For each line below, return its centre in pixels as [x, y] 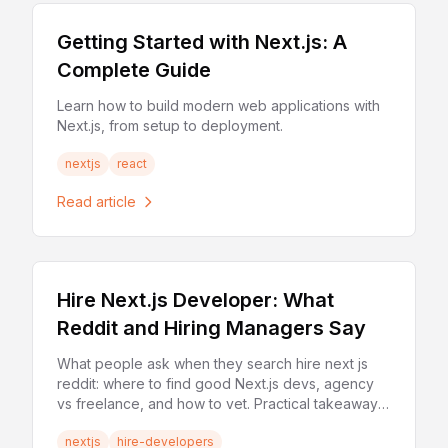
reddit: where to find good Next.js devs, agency [215, 383]
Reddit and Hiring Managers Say [211, 328]
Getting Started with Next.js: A [202, 42]
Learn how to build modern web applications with [218, 105]
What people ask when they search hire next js [212, 363]
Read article [96, 201]
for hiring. [88, 423]
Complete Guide [134, 70]
